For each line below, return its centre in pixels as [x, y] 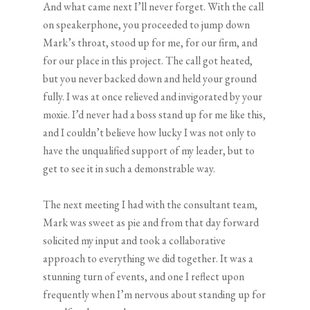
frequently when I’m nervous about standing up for [155, 295]
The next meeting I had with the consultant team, [151, 205]
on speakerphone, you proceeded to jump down [147, 25]
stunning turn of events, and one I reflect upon [144, 277]
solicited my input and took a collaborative [135, 241]
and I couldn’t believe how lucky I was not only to [150, 133]
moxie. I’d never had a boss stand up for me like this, [155, 115]
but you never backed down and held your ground [150, 79]
